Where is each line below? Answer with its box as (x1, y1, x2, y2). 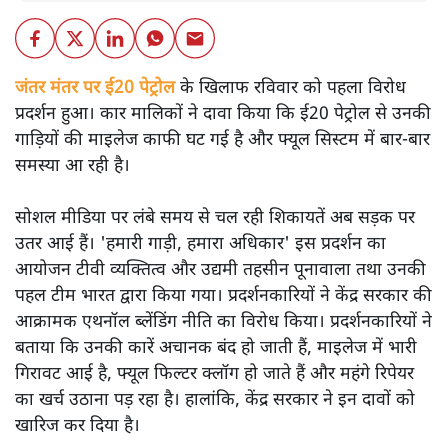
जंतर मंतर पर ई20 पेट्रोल (15, 76, 175, 100)
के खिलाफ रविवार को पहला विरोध (175, 76, 406, 100)
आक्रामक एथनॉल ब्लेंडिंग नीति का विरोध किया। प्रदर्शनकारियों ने (15, 310, 432, 334)
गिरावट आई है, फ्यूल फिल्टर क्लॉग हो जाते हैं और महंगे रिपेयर (15, 362, 414, 386)
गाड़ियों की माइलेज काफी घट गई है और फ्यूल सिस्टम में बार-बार (15, 128, 430, 152)
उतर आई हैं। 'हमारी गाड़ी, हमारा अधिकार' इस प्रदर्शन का (15, 232, 386, 256)
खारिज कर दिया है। (15, 414, 140, 438)
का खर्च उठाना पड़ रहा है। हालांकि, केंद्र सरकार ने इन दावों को (15, 388, 415, 412)
